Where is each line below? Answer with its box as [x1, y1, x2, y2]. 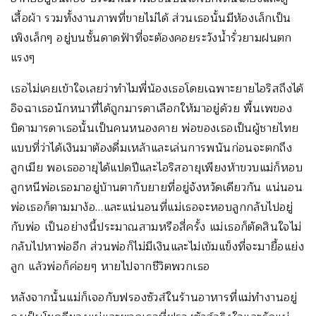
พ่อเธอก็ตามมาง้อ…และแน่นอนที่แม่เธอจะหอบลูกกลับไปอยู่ [11, 198, 293, 217]
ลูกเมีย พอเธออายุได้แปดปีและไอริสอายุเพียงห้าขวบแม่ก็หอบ [11, 159, 303, 178]
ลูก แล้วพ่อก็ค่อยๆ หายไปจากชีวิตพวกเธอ [11, 257, 210, 276]
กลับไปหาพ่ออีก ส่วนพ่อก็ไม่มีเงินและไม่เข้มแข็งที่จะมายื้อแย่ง [11, 238, 304, 257]
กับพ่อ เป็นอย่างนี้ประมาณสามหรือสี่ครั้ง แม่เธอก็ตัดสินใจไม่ [11, 218, 302, 237]
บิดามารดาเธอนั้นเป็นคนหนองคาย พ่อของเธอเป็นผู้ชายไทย [11, 119, 299, 138]
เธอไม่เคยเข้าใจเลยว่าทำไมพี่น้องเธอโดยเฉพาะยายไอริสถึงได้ [11, 80, 304, 99]
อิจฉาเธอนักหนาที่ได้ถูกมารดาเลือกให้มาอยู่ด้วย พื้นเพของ [11, 99, 293, 119]
